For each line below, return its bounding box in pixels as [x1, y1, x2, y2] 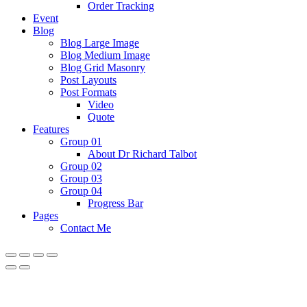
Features [33, 123, 69, 136]
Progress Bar [88, 197, 143, 210]
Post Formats [60, 86, 116, 99]
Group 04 [60, 185, 102, 197]
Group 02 [60, 160, 102, 173]
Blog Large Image [60, 37, 139, 49]
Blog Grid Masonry [60, 62, 145, 74]
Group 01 [60, 136, 102, 148]
